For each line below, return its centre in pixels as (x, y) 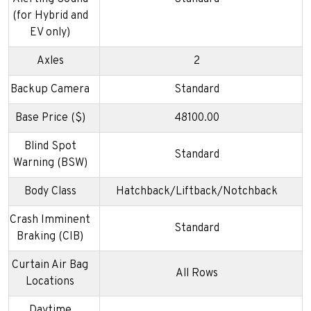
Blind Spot (50, 146)
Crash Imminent (50, 220)
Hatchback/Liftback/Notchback (197, 191)
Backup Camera (50, 89)
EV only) (50, 32)
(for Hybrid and (50, 16)
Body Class (50, 191)
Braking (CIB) (50, 236)
